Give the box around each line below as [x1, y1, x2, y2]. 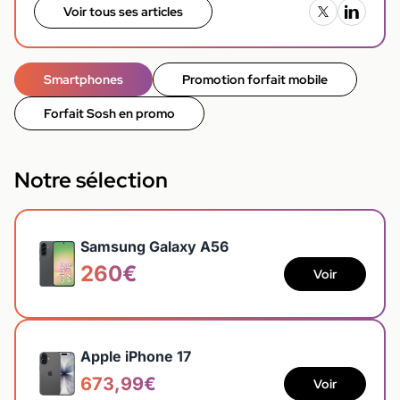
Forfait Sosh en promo [44, 104, 175, 121]
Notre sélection [14, 165, 168, 194]
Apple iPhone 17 [79, 347, 191, 366]
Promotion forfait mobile [182, 71, 328, 87]
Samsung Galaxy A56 [79, 237, 229, 256]
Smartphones [44, 71, 123, 87]
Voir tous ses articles [63, 3, 183, 20]
